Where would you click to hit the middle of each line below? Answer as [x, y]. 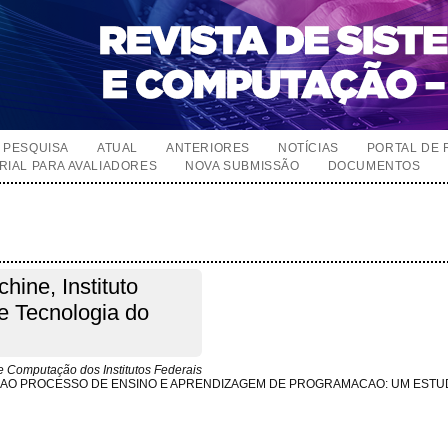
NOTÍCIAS [308, 148]
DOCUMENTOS [374, 166]
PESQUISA [36, 148]
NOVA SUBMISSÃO [242, 166]
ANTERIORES [208, 148]
